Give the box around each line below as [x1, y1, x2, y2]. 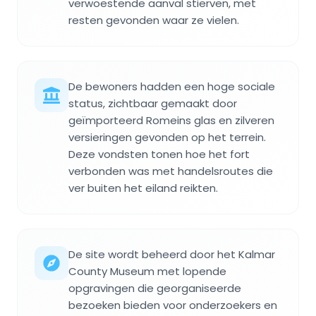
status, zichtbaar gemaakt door [68, 95, 237, 111]
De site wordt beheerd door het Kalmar [68, 246, 275, 262]
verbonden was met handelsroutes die [68, 163, 273, 178]
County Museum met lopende [68, 263, 226, 279]
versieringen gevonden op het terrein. [68, 129, 266, 145]
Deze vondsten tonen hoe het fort [68, 146, 250, 162]
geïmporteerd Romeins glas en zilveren [68, 112, 274, 128]
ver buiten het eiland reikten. [68, 180, 218, 195]
